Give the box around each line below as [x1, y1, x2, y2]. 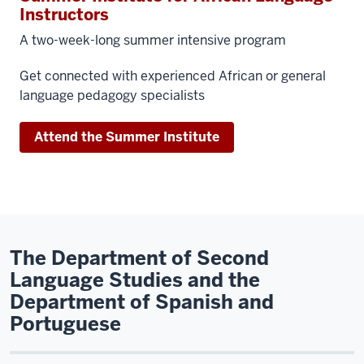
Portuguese [10, 311, 121, 336]
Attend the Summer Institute [34, 128, 219, 145]
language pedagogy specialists [19, 87, 205, 104]
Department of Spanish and [10, 289, 274, 314]
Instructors [19, 4, 109, 25]
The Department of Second [10, 245, 269, 271]
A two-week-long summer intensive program [19, 32, 286, 49]
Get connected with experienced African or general [19, 67, 326, 84]
